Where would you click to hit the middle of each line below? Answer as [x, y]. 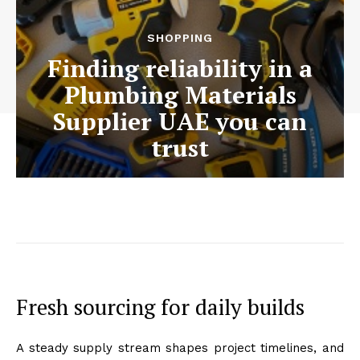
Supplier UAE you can [180, 121]
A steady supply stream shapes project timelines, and [180, 348]
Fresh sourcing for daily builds [160, 307]
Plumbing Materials [180, 94]
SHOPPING [180, 37]
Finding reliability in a [180, 68]
